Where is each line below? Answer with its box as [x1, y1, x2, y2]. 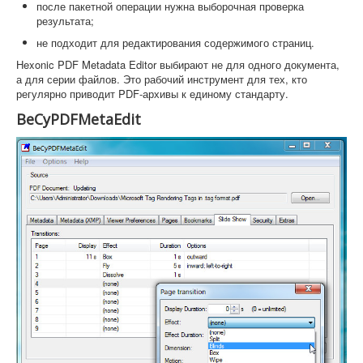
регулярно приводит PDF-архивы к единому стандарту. [16, 85, 288, 101]
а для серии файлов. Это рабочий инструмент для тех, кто [16, 70, 307, 87]
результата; [36, 12, 94, 28]
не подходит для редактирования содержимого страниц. [36, 34, 314, 50]
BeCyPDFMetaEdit [16, 109, 141, 129]
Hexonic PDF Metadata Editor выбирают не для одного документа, [16, 56, 340, 72]
